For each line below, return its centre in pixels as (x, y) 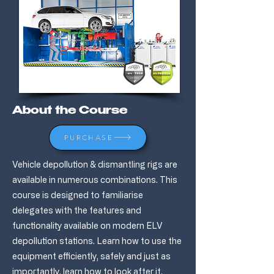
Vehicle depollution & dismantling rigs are (95, 164)
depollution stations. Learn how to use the (97, 240)
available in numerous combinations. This (95, 179)
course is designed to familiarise (78, 194)
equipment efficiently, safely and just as (91, 256)
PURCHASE (89, 137)
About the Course (70, 111)
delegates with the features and (77, 210)
